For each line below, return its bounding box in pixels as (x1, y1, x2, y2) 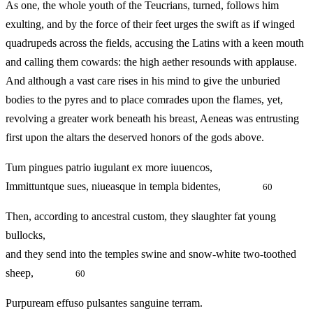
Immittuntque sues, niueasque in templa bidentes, (6, 180, 263, 193)
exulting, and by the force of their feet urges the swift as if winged (6, 18, 295, 31)
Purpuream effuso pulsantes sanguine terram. (6, 297, 203, 310)
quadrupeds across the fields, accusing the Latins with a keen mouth (6, 37, 304, 50)
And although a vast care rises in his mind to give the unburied (6, 75, 280, 87)
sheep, (6, 267, 75, 279)
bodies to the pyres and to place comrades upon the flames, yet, (6, 94, 283, 106)
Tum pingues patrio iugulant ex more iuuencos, (6, 161, 212, 174)
